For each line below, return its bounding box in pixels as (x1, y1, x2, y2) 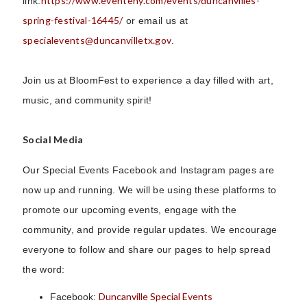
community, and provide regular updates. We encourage (23, 223, 278, 235)
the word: (23, 263, 65, 275)
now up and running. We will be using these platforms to (23, 184, 277, 195)
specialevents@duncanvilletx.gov (23, 34, 172, 46)
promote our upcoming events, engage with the (23, 204, 237, 215)
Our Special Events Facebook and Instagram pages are (23, 164, 275, 175)
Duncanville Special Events (99, 290, 212, 302)
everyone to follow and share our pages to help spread (23, 243, 271, 255)
